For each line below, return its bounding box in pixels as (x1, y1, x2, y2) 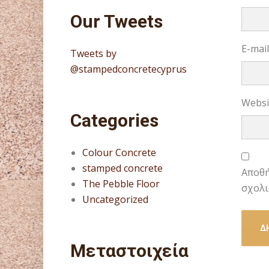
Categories (70, 110, 159, 131)
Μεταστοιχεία (70, 240, 189, 261)
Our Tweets (70, 11, 163, 32)
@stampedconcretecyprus (70, 62, 187, 76)
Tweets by (70, 47, 116, 60)
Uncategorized (82, 193, 148, 206)
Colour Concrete (82, 146, 156, 159)
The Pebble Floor (82, 177, 160, 190)
